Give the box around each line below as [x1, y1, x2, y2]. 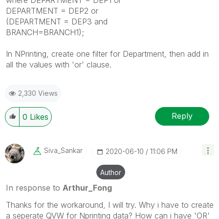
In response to [6, 182, 63, 193]
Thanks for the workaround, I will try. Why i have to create [6, 199, 214, 210]
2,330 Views [18, 88, 58, 97]
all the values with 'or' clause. [6, 59, 111, 69]
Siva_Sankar [44, 146, 83, 154]
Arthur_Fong [63, 182, 112, 193]
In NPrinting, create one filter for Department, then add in [6, 48, 209, 59]
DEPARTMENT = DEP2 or [6, 5, 98, 16]
